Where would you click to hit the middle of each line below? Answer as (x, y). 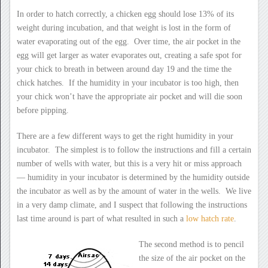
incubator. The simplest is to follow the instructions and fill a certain (134, 150)
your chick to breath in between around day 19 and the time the (124, 69)
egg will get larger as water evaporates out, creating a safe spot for (129, 55)
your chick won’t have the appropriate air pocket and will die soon (129, 96)
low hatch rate (210, 218)
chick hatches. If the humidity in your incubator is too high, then (127, 83)
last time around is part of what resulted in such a (101, 218)
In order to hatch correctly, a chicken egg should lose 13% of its (125, 14)
